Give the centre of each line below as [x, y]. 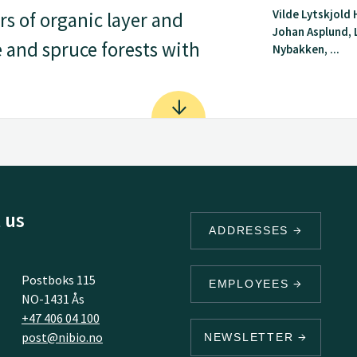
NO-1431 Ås [53, 299]
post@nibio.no [62, 337]
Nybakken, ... [306, 49]
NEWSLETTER [251, 337]
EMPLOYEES [251, 284]
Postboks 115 [58, 280]
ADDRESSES [251, 230]
